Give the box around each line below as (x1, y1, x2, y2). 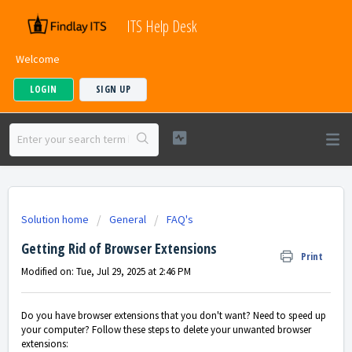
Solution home (21, 212, 91, 226)
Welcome (16, 52, 60, 66)
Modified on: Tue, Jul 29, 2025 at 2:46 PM (21, 265, 191, 278)
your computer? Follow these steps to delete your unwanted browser (21, 323, 311, 337)
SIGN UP (95, 82, 130, 96)
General (109, 212, 146, 226)
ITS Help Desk (126, 16, 197, 37)
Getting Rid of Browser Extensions (21, 239, 217, 258)
